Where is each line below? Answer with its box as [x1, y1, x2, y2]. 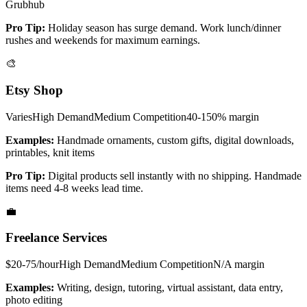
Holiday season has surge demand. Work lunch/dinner [48, 22, 281, 34]
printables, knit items [5, 146, 95, 158]
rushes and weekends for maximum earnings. [5, 34, 200, 47]
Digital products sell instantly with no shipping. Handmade [48, 169, 302, 182]
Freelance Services [5, 230, 107, 245]
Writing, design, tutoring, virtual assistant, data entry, [57, 282, 283, 294]
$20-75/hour [5, 258, 59, 271]
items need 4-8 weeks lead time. [5, 182, 143, 194]
